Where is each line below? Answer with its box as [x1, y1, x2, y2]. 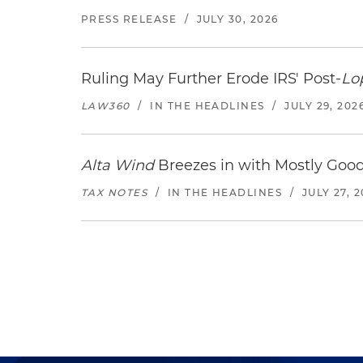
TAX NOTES [81, 186, 148, 199]
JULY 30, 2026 [196, 13, 279, 25]
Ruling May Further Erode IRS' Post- [81, 70, 341, 88]
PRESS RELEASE [81, 13, 177, 25]
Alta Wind [81, 156, 154, 174]
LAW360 [81, 100, 130, 112]
